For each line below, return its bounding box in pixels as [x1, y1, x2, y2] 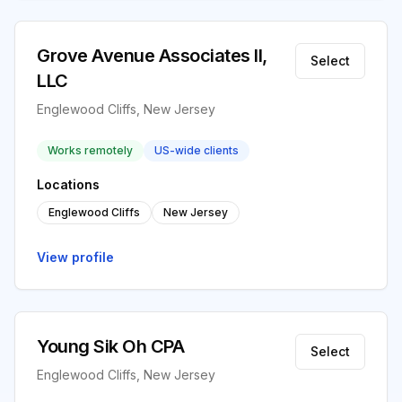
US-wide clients [154, 144, 239, 157]
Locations [37, 177, 100, 192]
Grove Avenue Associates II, [37, 45, 267, 66]
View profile [37, 249, 114, 265]
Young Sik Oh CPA [37, 336, 184, 357]
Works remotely [48, 144, 133, 157]
